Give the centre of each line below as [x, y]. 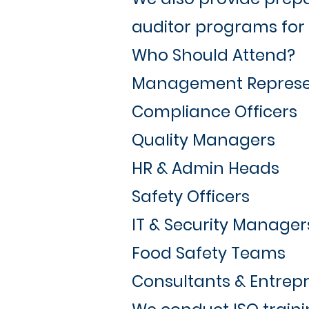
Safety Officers [191, 197]
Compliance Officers [215, 112]
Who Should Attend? [213, 55]
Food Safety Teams [209, 253]
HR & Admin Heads [206, 168]
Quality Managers [203, 140]
